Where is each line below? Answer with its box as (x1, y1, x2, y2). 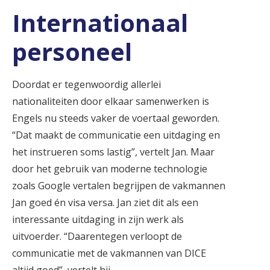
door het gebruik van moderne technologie (12, 162, 207, 175)
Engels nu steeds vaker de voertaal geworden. (12, 111, 219, 125)
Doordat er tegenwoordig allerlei (12, 77, 161, 91)
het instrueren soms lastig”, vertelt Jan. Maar (12, 145, 215, 159)
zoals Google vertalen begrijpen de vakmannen (12, 178, 225, 192)
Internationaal (12, 5, 188, 39)
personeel (12, 34, 132, 68)
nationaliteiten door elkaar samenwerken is (12, 94, 209, 108)
